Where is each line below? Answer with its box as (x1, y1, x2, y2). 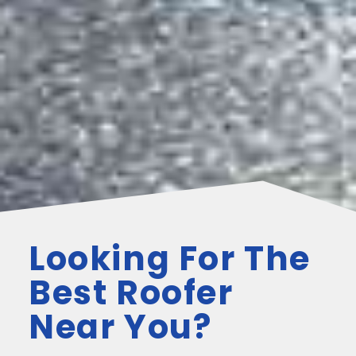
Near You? (29, 303, 212, 350)
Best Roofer (29, 269, 234, 316)
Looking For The (29, 234, 311, 282)
